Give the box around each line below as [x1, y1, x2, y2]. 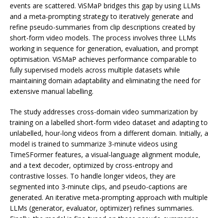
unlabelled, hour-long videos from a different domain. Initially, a [10, 128, 208, 138]
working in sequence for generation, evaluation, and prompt [10, 43, 199, 53]
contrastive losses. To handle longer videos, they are [10, 171, 176, 181]
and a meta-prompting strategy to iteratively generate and [10, 11, 193, 21]
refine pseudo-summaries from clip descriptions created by [10, 22, 195, 32]
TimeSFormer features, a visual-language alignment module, [10, 149, 200, 159]
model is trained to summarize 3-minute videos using [10, 139, 177, 148]
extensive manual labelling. [10, 86, 93, 96]
